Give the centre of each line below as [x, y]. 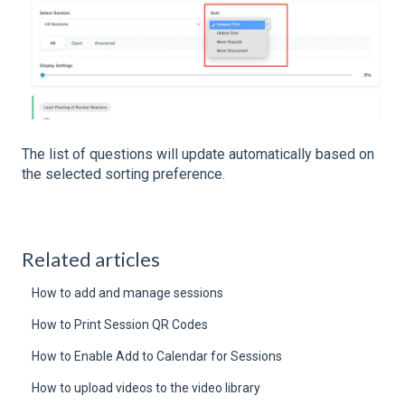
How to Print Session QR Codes [120, 325]
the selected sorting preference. [123, 174]
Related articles [91, 259]
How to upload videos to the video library [146, 388]
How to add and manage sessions [128, 293]
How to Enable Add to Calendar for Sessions [157, 357]
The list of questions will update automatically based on [198, 155]
